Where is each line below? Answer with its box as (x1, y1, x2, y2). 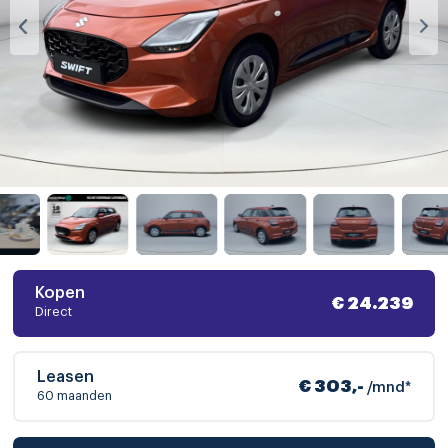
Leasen (36, 368, 94, 385)
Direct (34, 306, 72, 319)
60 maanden (36, 389, 112, 402)
